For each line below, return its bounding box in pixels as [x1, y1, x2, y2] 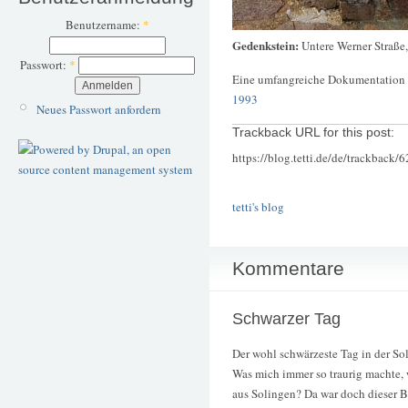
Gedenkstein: [232, 36, 301, 54]
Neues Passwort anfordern [36, 100, 161, 117]
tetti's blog [232, 199, 284, 216]
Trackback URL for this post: [232, 125, 394, 139]
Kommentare [232, 258, 344, 280]
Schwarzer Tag [232, 310, 341, 329]
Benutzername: [65, 16, 143, 34]
